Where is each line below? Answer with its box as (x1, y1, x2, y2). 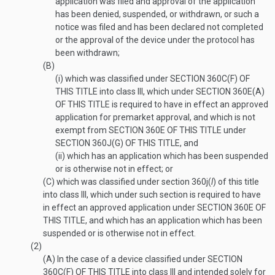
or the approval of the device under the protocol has (55, 35, 255, 45)
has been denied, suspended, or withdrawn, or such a (55, 9, 259, 19)
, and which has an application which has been (85, 215, 262, 225)
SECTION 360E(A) (196, 87, 265, 96)
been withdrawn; (55, 48, 120, 58)
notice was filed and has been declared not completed (55, 22, 263, 32)
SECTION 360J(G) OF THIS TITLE (55, 138, 180, 148)
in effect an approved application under (43, 203, 197, 212)
